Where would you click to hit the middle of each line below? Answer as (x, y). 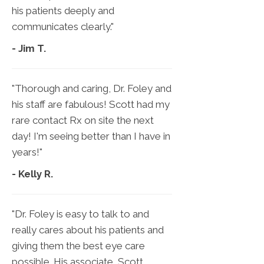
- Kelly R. (32, 174)
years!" (27, 152)
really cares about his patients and (88, 230)
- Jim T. (29, 49)
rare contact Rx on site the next (83, 121)
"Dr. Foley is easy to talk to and (80, 214)
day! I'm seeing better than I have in (91, 136)
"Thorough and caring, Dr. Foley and (92, 89)
